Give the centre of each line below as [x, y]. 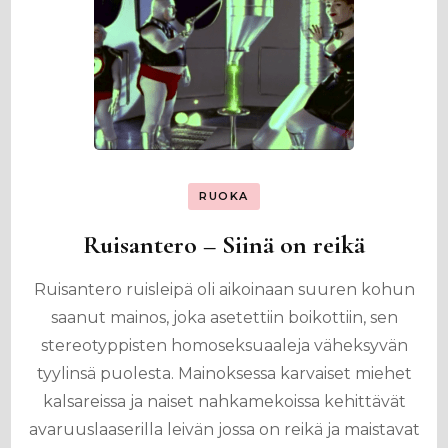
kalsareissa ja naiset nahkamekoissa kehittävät [224, 401]
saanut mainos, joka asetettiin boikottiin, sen [224, 317]
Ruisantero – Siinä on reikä [224, 244]
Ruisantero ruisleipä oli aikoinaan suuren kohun [224, 289]
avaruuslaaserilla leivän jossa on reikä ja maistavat [224, 429]
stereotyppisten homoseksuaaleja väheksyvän [224, 345]
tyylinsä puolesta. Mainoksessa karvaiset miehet [224, 373]
